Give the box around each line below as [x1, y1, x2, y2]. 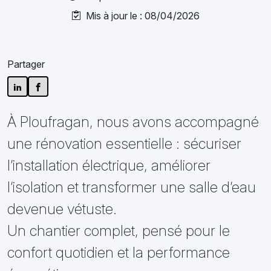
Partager [7, 58, 45, 70]
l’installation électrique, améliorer [7, 157, 211, 174]
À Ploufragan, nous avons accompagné [7, 113, 259, 131]
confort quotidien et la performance [7, 244, 230, 261]
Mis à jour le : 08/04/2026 [81, 10, 200, 22]
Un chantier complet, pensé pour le [7, 222, 230, 240]
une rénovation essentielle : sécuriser [7, 135, 241, 152]
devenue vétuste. [7, 200, 117, 218]
